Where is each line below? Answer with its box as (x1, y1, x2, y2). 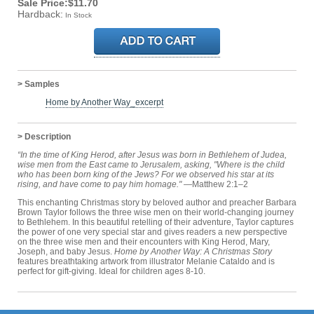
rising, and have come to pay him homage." (18, 179, 182, 189)
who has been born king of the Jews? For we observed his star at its (18, 169, 274, 179)
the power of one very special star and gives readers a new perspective (18, 226, 287, 237)
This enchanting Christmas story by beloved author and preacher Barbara (18, 197, 296, 207)
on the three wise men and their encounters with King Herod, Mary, (18, 236, 270, 247)
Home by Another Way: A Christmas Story (114, 246, 272, 257)
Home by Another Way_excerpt (46, 97, 163, 107)
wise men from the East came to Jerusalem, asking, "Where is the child (18, 159, 285, 170)
